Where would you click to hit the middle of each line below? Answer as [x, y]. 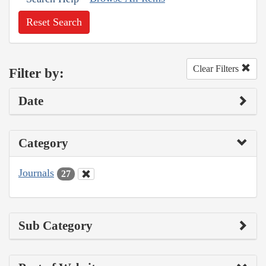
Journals [36, 173]
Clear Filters [217, 69]
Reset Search [54, 22]
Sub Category [56, 225]
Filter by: [37, 73]
